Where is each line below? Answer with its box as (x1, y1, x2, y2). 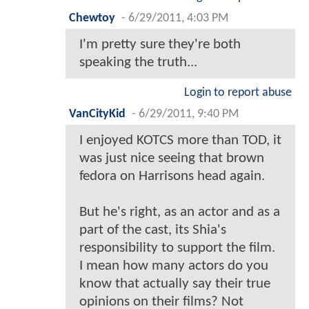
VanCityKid (69, 108, 126, 121)
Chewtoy (69, 12, 115, 25)
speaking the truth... (79, 55, 197, 70)
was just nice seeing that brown (79, 151, 264, 166)
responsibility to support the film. (79, 241, 275, 256)
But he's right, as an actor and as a (79, 205, 280, 220)
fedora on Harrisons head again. (79, 169, 265, 184)
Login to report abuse (184, 87, 292, 99)
